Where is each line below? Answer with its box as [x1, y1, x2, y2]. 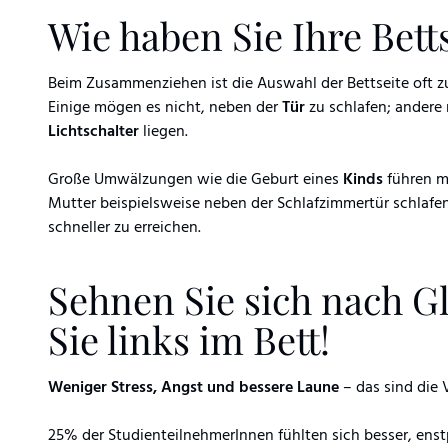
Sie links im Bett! [48, 313, 330, 365]
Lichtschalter [48, 118, 139, 145]
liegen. [139, 118, 188, 145]
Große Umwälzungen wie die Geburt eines [48, 166, 343, 193]
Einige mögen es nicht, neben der [48, 94, 282, 121]
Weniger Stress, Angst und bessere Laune [48, 374, 339, 401]
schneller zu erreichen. [48, 214, 201, 241]
